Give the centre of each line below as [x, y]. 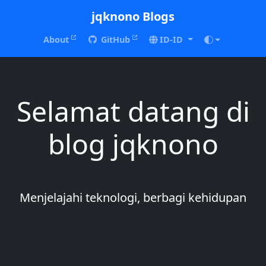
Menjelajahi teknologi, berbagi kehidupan [133, 197]
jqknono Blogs [133, 16]
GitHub [116, 39]
